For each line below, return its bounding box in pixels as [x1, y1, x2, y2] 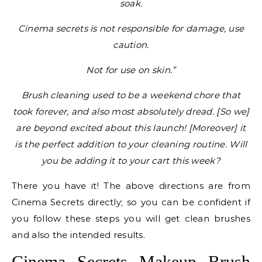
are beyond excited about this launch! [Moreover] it [16, 122, 246, 133]
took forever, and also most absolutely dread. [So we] [12, 106, 250, 117]
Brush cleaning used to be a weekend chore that [21, 89, 241, 101]
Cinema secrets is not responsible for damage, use [18, 23, 244, 34]
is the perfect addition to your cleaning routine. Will [15, 139, 247, 150]
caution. [113, 39, 149, 50]
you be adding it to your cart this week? [41, 155, 220, 166]
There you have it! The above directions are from [12, 180, 250, 191]
